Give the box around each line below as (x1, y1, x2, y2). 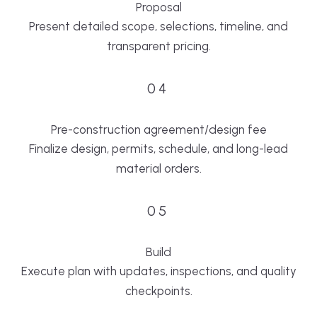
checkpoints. (125, 284, 192, 299)
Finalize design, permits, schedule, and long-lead (29, 142, 288, 156)
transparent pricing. (106, 39, 211, 54)
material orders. (115, 161, 202, 176)
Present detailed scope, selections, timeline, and (29, 19, 288, 34)
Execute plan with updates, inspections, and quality (21, 264, 296, 279)
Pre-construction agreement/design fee (50, 122, 267, 137)
